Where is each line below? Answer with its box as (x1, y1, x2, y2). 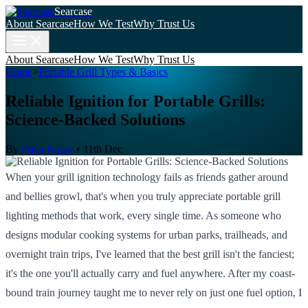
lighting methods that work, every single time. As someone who (5, 209, 281, 221)
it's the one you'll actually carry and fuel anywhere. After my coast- (5, 267, 295, 279)
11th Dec (83, 142, 122, 155)
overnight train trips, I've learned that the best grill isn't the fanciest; (5, 247, 294, 260)
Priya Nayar (21, 142, 74, 155)
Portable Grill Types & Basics (38, 66, 168, 78)
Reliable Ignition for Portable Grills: (5, 91, 265, 110)
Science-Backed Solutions (5, 110, 185, 129)
